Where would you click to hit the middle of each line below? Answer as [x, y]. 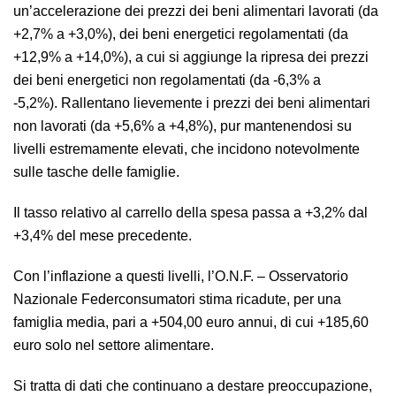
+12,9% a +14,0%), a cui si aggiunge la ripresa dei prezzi [191, 57]
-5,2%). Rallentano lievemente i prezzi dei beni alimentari [192, 103]
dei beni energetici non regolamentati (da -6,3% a [167, 80]
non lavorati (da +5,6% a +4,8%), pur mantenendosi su [183, 126]
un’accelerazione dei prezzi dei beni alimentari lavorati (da [196, 11]
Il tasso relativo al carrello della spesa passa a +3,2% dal [190, 213]
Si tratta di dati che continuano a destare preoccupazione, [193, 386]
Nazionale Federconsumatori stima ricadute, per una [177, 299]
